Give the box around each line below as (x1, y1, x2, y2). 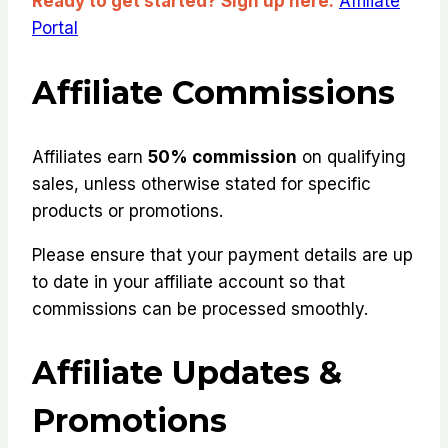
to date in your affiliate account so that (32, 271, 345, 292)
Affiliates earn (32, 146, 148, 167)
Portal (32, 18, 78, 39)
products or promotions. (32, 200, 223, 221)
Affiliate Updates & (32, 353, 342, 393)
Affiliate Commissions (32, 73, 395, 113)
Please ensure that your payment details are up (32, 244, 413, 265)
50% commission (148, 146, 297, 167)
